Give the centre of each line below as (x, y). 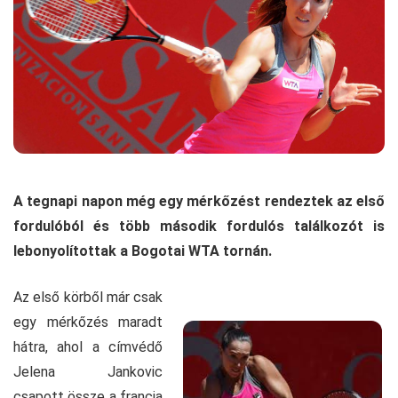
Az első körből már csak (88, 297)
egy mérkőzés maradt (88, 322)
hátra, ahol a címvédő (88, 346)
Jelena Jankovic (88, 371)
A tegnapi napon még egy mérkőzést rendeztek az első (199, 201)
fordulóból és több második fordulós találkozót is (199, 226)
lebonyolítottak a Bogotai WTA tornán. (143, 251)
